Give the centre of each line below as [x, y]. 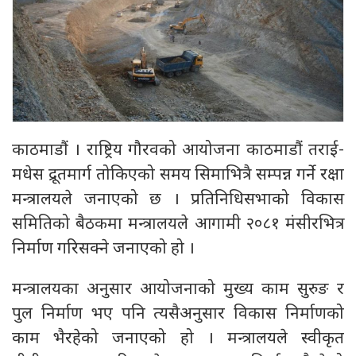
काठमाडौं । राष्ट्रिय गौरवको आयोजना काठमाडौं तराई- [178, 151]
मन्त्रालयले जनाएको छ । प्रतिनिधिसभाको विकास [178, 200]
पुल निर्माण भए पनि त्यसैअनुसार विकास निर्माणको [178, 315]
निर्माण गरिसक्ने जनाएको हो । [103, 250]
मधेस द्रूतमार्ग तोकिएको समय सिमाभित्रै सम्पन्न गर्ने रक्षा [178, 176]
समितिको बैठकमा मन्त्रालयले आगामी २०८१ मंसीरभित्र [178, 225]
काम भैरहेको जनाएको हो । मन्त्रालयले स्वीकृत [178, 339]
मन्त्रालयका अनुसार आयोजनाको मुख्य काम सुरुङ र [178, 290]
